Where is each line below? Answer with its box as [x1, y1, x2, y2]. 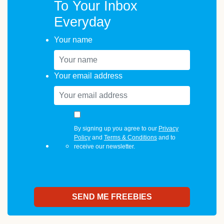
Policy [73, 134, 90, 141]
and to [156, 134, 175, 141]
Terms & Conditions [103, 134, 157, 141]
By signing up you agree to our [73, 125, 158, 132]
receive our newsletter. [73, 143, 135, 150]
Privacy [158, 125, 178, 132]
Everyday [53, 14, 111, 30]
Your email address [53, 71, 122, 80]
